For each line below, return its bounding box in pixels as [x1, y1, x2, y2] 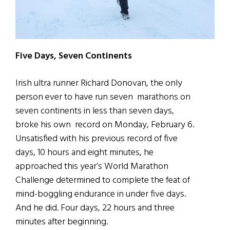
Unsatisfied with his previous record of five [15, 131, 178, 147]
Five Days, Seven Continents [15, 49, 132, 64]
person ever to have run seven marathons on [15, 90, 190, 105]
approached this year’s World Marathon [15, 159, 168, 175]
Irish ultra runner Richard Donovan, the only [15, 76, 182, 91]
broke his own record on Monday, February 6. [15, 118, 194, 133]
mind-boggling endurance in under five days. [15, 187, 186, 202]
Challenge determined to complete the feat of [15, 173, 190, 188]
